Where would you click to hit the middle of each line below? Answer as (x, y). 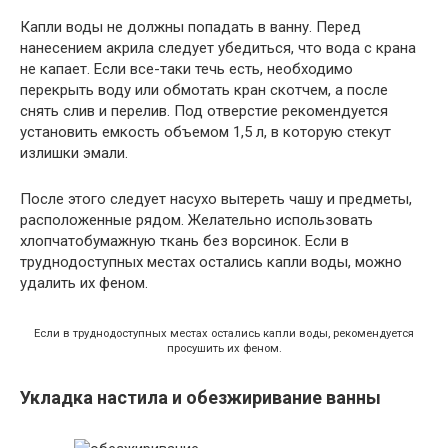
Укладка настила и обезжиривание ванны (200, 398)
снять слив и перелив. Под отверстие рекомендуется (204, 111)
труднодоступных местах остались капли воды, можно (211, 262)
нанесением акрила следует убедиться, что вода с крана (218, 48)
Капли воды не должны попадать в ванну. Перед (190, 27)
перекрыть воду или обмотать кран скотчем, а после (204, 90)
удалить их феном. (84, 283)
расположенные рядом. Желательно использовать (196, 220)
